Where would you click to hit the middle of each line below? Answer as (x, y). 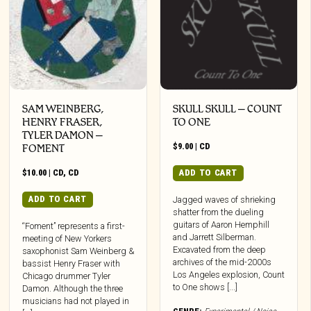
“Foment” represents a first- (74, 226)
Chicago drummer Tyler (67, 276)
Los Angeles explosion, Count (229, 274)
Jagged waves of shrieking (225, 199)
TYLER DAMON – (63, 135)
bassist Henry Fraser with (72, 263)
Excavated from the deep (220, 249)
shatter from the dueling (219, 212)
